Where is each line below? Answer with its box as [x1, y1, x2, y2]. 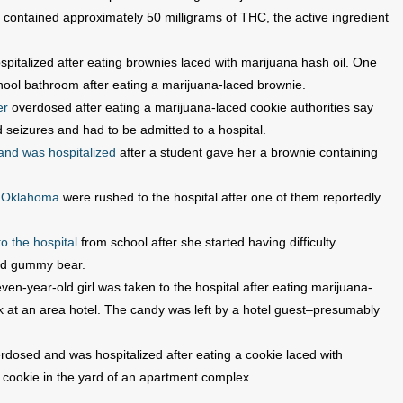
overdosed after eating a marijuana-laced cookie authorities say [8, 100, 373, 114]
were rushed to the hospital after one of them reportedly [59, 190, 381, 204]
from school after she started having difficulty [77, 235, 336, 249]
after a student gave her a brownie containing [116, 145, 378, 159]
